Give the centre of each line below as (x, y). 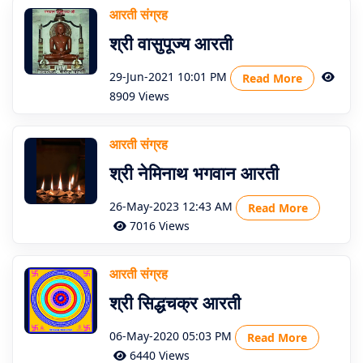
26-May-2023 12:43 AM (171, 207)
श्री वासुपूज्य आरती (171, 43)
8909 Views (139, 96)
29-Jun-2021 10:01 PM (168, 77)
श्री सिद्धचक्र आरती (175, 302)
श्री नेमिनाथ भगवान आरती (194, 173)
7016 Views (158, 226)
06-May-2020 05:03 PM (171, 336)
